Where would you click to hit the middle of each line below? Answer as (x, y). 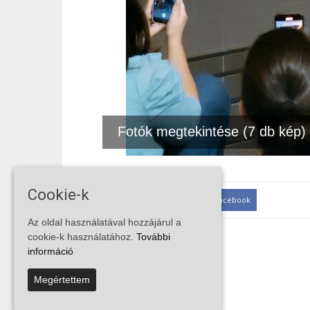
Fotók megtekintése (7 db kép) (208, 131)
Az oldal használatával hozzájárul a (104, 222)
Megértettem (62, 280)
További (153, 237)
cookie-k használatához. (82, 237)
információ (51, 252)
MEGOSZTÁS (144, 200)
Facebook (232, 199)
